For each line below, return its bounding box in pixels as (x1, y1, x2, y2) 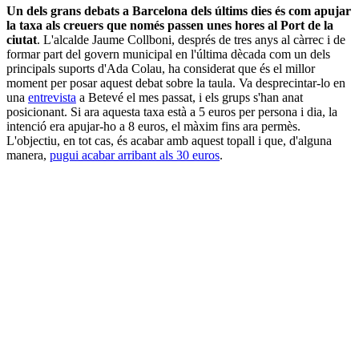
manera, (6, 147, 50, 162)
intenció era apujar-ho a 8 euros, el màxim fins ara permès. (6, 119, 301, 133)
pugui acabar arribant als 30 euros (50, 147, 220, 162)
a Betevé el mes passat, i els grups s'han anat (76, 90, 303, 104)
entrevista (28, 90, 76, 104)
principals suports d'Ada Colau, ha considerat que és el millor (6, 61, 315, 75)
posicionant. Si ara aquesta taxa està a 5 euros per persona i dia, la (6, 104, 337, 119)
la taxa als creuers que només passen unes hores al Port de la (6, 18, 333, 32)
